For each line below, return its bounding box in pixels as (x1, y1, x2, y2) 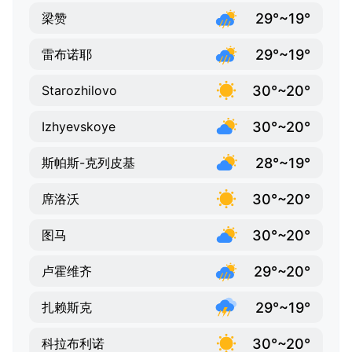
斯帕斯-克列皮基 (42, 155, 135, 171)
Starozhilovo (42, 82, 117, 99)
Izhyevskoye (42, 119, 115, 135)
